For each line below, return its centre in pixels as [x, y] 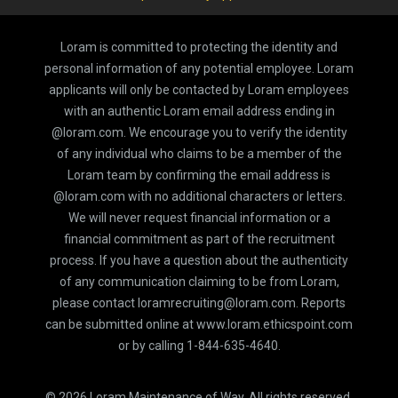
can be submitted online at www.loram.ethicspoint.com [199, 324]
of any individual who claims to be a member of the [199, 153]
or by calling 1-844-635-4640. [199, 345]
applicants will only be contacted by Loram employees [199, 89]
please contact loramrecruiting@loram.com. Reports [199, 302]
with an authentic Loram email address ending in [199, 111]
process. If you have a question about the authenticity [199, 260]
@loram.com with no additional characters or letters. [199, 196]
